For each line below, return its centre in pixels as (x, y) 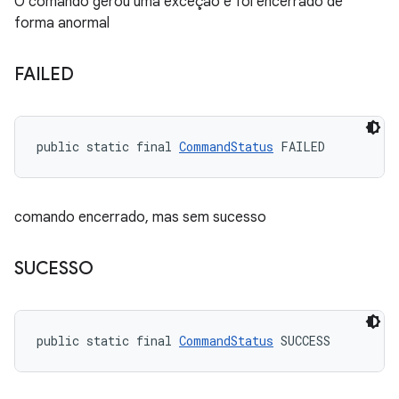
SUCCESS (302, 341)
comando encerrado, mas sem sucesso (140, 217)
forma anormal (62, 23)
